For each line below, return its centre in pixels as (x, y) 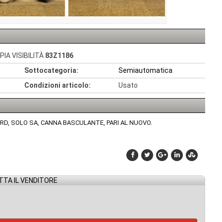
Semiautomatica (145, 71)
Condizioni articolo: (57, 85)
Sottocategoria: (51, 71)
